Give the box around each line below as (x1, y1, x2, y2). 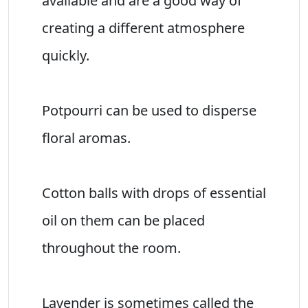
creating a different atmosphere (42, 18, 245, 37)
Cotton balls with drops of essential (42, 183, 266, 202)
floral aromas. (42, 128, 131, 147)
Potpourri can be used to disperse (42, 100, 256, 120)
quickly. (42, 45, 89, 65)
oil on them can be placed (42, 210, 205, 230)
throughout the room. (42, 238, 181, 257)
